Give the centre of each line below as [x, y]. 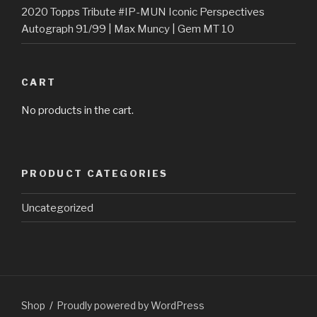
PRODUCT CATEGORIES [95, 173]
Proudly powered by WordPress [131, 306]
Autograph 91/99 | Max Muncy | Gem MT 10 [128, 29]
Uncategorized [57, 208]
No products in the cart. [77, 111]
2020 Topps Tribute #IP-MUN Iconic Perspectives [143, 12]
